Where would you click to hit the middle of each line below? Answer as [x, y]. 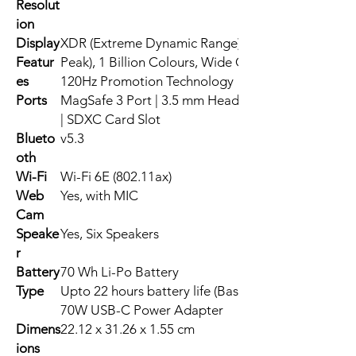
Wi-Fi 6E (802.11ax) [116, 177]
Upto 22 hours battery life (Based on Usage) [188, 291]
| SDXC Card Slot [110, 120]
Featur [35, 62]
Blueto [35, 139]
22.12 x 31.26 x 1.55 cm [128, 329]
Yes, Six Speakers [110, 234]
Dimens [38, 329]
